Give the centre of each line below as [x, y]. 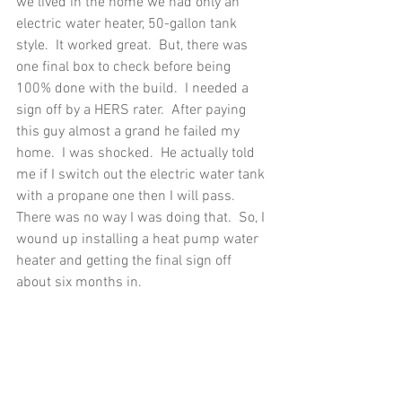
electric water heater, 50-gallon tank [128, 24]
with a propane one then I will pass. [129, 197]
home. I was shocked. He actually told [137, 153]
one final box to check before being [125, 67]
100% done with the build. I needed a [134, 89]
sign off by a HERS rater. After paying [133, 110]
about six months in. [81, 283]
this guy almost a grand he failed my [130, 132]
